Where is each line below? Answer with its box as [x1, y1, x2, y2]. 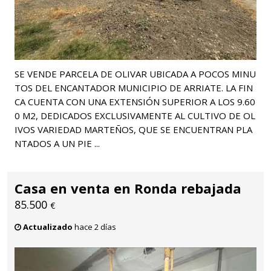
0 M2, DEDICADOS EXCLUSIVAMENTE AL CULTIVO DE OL [15, 109, 255, 122]
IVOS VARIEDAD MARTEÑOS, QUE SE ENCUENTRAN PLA [15, 123, 252, 135]
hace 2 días [73, 221, 116, 232]
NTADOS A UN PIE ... [15, 137, 100, 149]
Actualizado [23, 221, 73, 232]
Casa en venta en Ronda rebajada [15, 178, 241, 197]
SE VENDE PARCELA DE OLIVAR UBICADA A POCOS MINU [15, 67, 256, 80]
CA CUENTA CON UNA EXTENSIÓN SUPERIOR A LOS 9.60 [15, 95, 255, 108]
